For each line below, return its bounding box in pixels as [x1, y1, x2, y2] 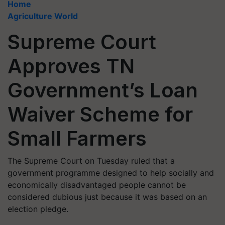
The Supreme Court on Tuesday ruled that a [8, 156, 175, 166]
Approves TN [8, 54, 135, 78]
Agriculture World [8, 11, 78, 21]
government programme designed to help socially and [8, 168, 214, 178]
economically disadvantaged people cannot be [8, 180, 186, 190]
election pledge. [8, 204, 68, 214]
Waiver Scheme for [8, 102, 193, 127]
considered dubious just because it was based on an [8, 192, 207, 202]
